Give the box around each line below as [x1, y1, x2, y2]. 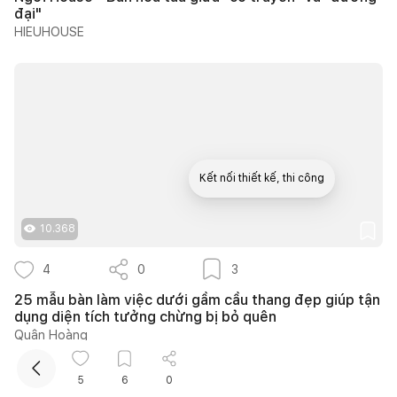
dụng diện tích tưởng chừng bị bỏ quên [14, 307, 276, 325]
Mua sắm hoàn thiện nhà [200, 225, 324, 237]
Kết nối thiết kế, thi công [199, 172, 324, 184]
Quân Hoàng [14, 327, 88, 342]
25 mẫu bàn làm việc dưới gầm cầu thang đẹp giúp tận [14, 291, 380, 308]
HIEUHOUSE [14, 24, 84, 39]
